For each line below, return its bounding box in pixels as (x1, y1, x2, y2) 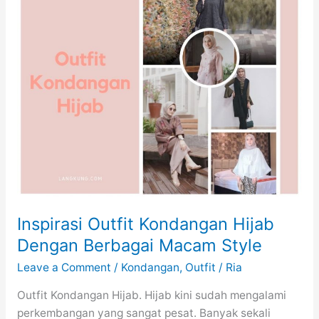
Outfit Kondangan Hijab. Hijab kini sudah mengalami (16, 288, 286, 303)
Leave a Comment (16, 260, 111, 274)
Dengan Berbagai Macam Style (16, 235, 262, 256)
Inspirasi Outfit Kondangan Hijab (16, 214, 274, 235)
